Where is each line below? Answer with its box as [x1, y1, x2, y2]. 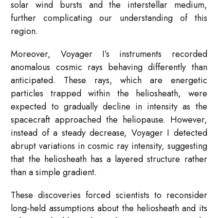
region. [11, 25, 38, 38]
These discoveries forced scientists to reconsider [11, 189, 207, 202]
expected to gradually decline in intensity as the [11, 100, 207, 113]
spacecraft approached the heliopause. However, [11, 113, 207, 127]
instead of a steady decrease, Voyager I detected [11, 127, 207, 140]
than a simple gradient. [11, 166, 97, 179]
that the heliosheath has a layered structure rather [11, 153, 207, 166]
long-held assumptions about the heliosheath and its [11, 202, 207, 215]
